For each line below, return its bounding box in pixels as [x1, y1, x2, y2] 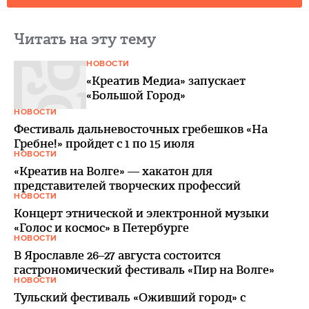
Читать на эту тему [14, 28, 156, 50]
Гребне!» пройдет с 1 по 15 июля [14, 134, 195, 152]
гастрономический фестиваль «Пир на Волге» [14, 261, 275, 278]
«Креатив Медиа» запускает [86, 72, 246, 89]
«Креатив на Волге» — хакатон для [14, 162, 212, 179]
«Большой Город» [86, 86, 186, 103]
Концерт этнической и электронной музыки [14, 204, 269, 221]
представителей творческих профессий [14, 177, 241, 194]
